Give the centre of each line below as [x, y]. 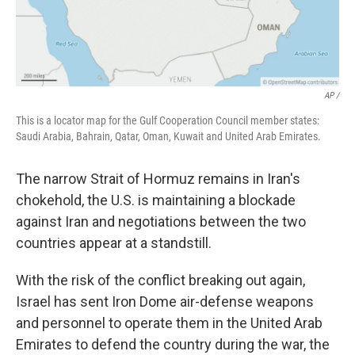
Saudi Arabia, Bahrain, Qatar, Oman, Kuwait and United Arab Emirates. [168, 137]
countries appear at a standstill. [114, 243]
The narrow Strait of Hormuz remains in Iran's [158, 179]
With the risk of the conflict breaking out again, [160, 281]
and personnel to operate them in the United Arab [169, 323]
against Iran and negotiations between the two [161, 222]
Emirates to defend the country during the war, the [173, 345]
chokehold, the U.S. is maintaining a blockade [156, 200]
